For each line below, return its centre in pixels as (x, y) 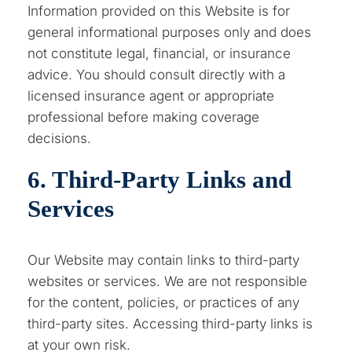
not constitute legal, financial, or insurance (159, 53)
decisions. (60, 138)
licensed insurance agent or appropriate (151, 95)
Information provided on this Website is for (159, 11)
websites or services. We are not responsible (168, 281)
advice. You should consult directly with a (157, 74)
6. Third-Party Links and (160, 179)
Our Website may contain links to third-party (164, 260)
